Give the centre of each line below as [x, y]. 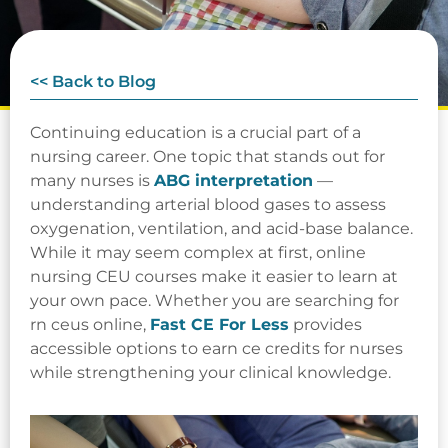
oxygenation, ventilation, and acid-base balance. [221, 229]
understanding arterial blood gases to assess [208, 205]
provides [325, 325]
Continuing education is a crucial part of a [195, 133]
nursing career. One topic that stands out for [207, 157]
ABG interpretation [233, 181]
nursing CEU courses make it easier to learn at [214, 277]
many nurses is [92, 181]
